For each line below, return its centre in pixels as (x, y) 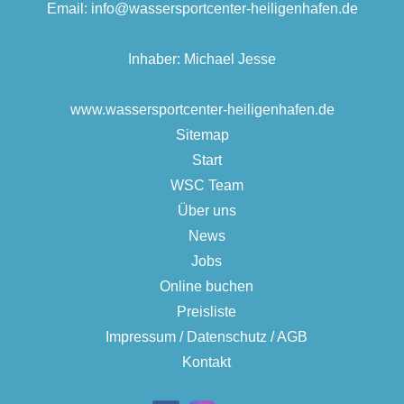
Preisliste (207, 312)
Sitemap (202, 135)
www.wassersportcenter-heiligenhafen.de (202, 110)
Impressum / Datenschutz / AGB (207, 337)
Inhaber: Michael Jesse (202, 60)
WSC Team (207, 186)
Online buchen (207, 287)
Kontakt (207, 363)
